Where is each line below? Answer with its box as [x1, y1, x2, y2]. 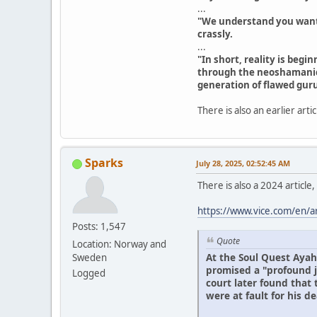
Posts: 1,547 [72, 220, 126, 234]
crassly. [197, 28, 233, 41]
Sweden [72, 251, 107, 265]
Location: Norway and [72, 238, 166, 251]
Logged [72, 267, 105, 280]
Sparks [85, 155, 123, 171]
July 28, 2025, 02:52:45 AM [196, 158, 290, 169]
